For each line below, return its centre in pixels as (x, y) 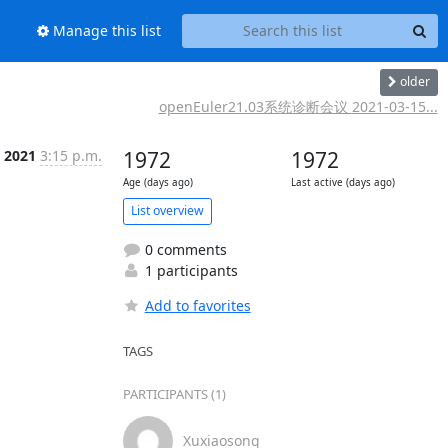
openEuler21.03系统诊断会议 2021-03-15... (298, 106)
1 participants (189, 270)
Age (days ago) (157, 182)
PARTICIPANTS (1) (174, 393)
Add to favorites (197, 305)
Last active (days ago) (342, 182)
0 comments (183, 249)
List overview (167, 210)
